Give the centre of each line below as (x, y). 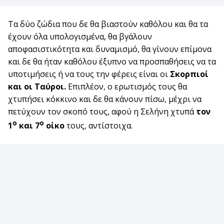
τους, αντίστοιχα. (98, 126)
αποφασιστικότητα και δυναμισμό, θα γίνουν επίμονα (110, 49)
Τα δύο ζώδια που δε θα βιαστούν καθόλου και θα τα (108, 24)
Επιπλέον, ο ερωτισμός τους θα (127, 87)
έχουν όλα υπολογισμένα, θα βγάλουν (80, 37)
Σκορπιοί (189, 74)
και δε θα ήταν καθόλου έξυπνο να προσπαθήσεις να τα (112, 62)
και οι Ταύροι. (38, 87)
